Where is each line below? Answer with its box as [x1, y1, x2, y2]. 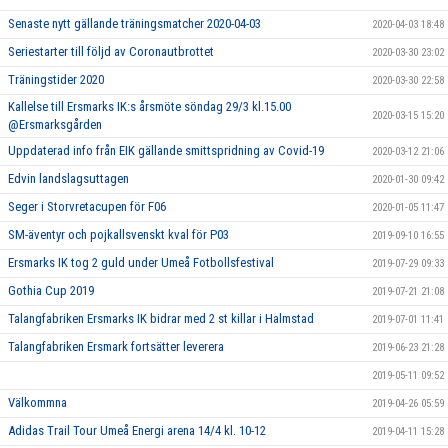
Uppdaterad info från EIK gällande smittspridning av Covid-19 [8, 143, 324, 159]
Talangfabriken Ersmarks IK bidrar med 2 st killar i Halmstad [8, 311, 314, 327]
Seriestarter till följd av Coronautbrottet [8, 44, 214, 60]
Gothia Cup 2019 [8, 283, 94, 299]
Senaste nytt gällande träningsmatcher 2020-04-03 [8, 16, 261, 32]
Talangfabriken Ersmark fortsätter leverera [8, 339, 224, 355]
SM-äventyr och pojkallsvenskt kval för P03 [8, 227, 229, 243]
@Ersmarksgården [8, 117, 102, 133]
